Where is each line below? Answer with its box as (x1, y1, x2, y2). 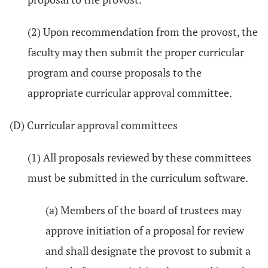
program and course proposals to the (28, 65, 202, 80)
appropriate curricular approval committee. (28, 86, 232, 100)
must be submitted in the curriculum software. (28, 170, 248, 185)
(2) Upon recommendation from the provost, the (28, 25, 258, 39)
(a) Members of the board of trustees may (45, 203, 242, 217)
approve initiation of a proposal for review (45, 223, 244, 237)
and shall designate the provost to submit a (45, 243, 251, 258)
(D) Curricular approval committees (10, 118, 178, 132)
